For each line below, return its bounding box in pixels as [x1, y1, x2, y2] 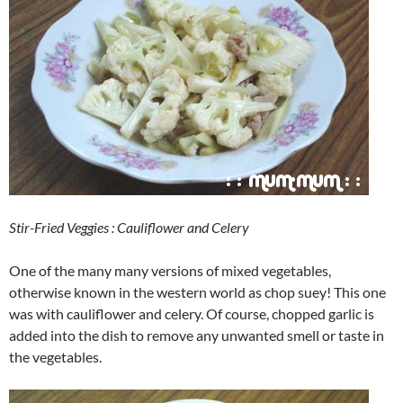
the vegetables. [9, 348, 102, 365]
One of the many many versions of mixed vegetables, [9, 262, 331, 279]
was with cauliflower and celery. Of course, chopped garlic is [9, 305, 374, 322]
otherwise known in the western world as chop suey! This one [9, 283, 386, 300]
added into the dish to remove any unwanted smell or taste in [9, 327, 384, 344]
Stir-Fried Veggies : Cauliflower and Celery [9, 219, 249, 236]
